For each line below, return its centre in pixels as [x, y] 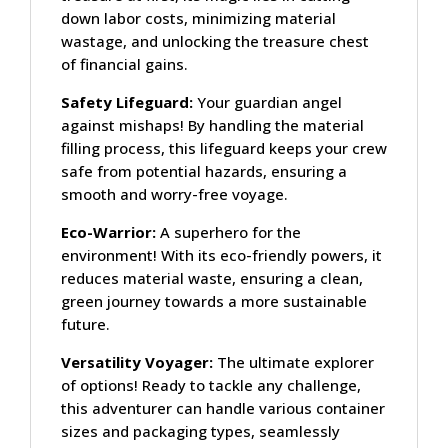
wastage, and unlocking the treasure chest [215, 40]
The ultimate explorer [295, 361]
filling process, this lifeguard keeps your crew [224, 147]
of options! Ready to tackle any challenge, [211, 384]
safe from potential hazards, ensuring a [204, 170]
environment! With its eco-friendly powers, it [221, 254]
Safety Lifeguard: [127, 101]
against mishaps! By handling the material [212, 124]
